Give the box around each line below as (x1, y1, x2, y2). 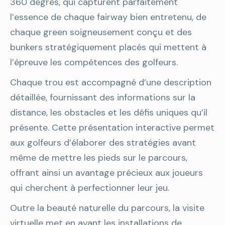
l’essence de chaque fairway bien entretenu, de (10, 11, 206, 23)
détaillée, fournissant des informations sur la (10, 91, 195, 103)
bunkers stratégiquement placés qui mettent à (10, 41, 206, 53)
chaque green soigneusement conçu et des (10, 26, 192, 38)
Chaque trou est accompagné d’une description (10, 76, 211, 88)
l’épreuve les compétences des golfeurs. (10, 56, 178, 68)
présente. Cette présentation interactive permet (10, 122, 214, 134)
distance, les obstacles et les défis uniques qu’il (10, 106, 207, 119)
